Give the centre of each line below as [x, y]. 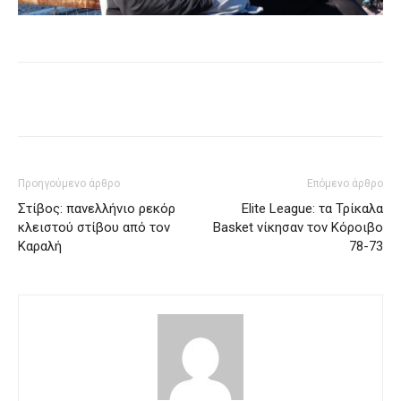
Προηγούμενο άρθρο [69, 183]
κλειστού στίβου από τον [94, 227]
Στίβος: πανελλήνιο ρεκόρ [97, 208]
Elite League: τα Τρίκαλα [312, 208]
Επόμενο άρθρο [345, 183]
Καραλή [40, 246]
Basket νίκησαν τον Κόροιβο [298, 227]
